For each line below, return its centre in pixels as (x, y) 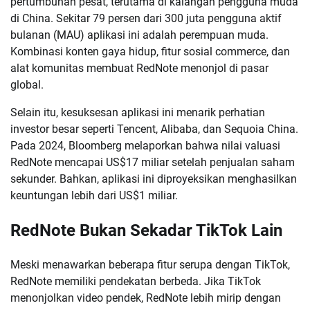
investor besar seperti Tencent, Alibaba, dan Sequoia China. (154, 129)
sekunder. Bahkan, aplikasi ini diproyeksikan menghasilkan (154, 179)
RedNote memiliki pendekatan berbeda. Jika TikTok (136, 282)
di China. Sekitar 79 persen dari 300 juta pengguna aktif (146, 19)
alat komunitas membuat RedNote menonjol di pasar (139, 69)
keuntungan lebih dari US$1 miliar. (94, 196)
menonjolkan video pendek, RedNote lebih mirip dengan (146, 298)
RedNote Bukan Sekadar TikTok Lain (146, 231)
